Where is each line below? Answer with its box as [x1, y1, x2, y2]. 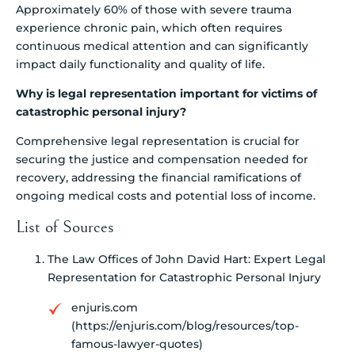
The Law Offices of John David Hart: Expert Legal [48, 251, 326, 266]
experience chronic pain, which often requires [16, 20, 282, 35]
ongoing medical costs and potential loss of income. [16, 189, 315, 204]
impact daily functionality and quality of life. [16, 56, 265, 71]
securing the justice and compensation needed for [16, 152, 308, 167]
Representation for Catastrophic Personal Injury [48, 269, 321, 284]
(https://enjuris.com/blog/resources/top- [71, 318, 299, 333]
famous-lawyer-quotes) [71, 336, 203, 351]
